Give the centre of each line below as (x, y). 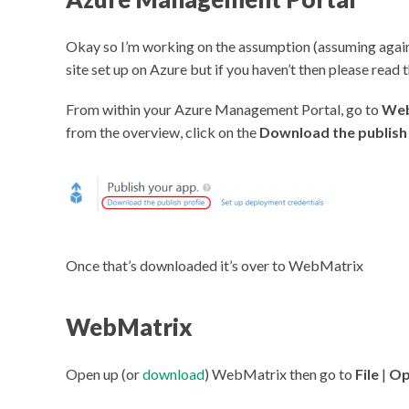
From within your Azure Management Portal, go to (224, 110)
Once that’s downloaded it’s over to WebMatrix (215, 265)
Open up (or (104, 374)
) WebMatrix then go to (280, 374)
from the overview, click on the (163, 132)
